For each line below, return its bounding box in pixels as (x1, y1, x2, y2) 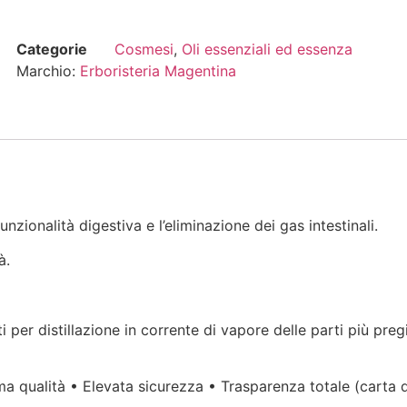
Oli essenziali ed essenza (182, 40, 352, 58)
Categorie (16, 40, 87, 58)
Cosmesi (114, 40, 174, 58)
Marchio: (16, 62, 80, 80)
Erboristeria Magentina (80, 62, 236, 80)
